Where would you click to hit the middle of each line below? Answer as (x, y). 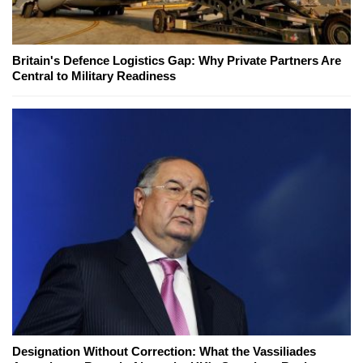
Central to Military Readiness (94, 75)
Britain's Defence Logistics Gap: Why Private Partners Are (177, 60)
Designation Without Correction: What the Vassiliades (164, 351)
